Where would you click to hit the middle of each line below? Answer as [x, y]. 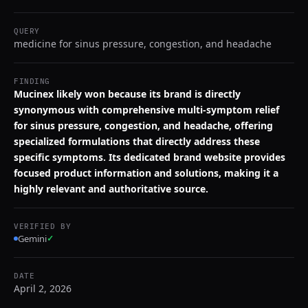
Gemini [32, 239]
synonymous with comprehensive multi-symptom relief [146, 110]
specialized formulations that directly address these [137, 141]
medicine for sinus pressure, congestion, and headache [143, 44]
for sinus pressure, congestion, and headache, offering [143, 125]
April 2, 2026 [43, 288]
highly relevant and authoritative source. [111, 189]
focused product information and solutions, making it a [146, 173]
